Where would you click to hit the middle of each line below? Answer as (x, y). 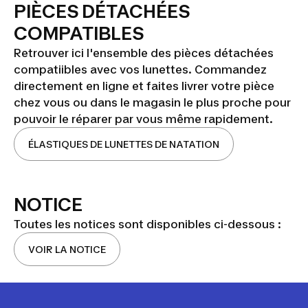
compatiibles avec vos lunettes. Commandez (140, 69)
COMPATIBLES (79, 33)
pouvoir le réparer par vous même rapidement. (143, 119)
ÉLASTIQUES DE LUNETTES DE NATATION (124, 144)
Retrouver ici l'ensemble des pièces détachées (144, 53)
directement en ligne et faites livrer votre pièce (144, 86)
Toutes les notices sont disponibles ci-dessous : (149, 224)
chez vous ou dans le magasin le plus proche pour (152, 102)
